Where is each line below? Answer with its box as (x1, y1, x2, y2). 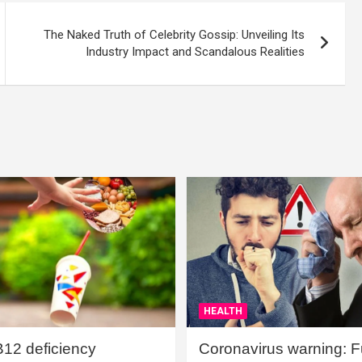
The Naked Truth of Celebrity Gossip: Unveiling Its (44, 27, 305, 42)
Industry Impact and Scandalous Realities (86, 44, 305, 59)
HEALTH (204, 305, 242, 317)
